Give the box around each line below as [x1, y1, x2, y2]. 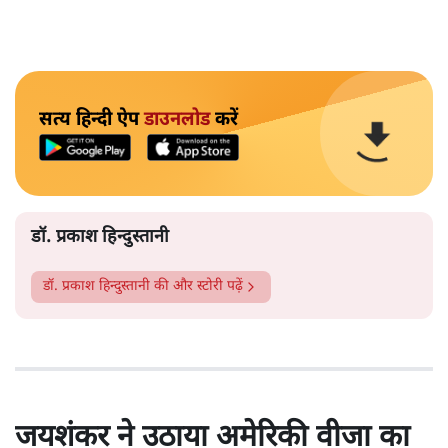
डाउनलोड [144, 107, 210, 134]
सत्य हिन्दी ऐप [39, 107, 144, 134]
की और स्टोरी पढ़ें [150, 277, 243, 297]
